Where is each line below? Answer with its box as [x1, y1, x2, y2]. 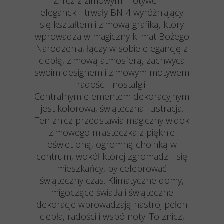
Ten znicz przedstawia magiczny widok [34, 114, 189, 126]
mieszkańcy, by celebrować [57, 162, 167, 174]
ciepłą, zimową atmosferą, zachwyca [39, 54, 185, 66]
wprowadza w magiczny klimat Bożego [34, 30, 189, 42]
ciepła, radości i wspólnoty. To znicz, [39, 210, 184, 222]
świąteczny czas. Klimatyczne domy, [40, 174, 184, 186]
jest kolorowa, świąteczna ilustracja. [40, 102, 183, 114]
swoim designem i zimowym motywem [34, 66, 189, 78]
